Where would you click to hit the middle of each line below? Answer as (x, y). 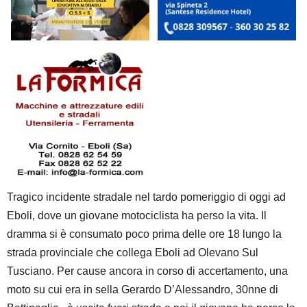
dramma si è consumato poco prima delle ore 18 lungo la (144, 234)
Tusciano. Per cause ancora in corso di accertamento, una (147, 271)
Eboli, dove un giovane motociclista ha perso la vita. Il (137, 216)
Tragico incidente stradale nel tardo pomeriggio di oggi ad (146, 197)
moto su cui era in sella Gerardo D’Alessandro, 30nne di (143, 290)
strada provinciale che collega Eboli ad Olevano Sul (133, 253)
